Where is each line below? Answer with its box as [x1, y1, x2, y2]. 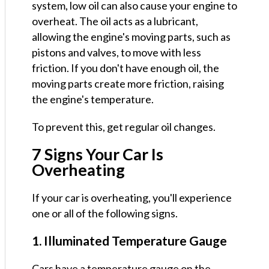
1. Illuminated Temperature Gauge [32, 233, 227, 249]
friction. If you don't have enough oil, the [32, 61, 219, 75]
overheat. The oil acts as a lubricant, [32, 14, 198, 28]
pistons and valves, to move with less [32, 46, 201, 59]
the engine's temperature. [32, 92, 154, 106]
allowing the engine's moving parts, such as [32, 30, 231, 44]
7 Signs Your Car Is [32, 144, 163, 165]
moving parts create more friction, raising [32, 77, 224, 91]
